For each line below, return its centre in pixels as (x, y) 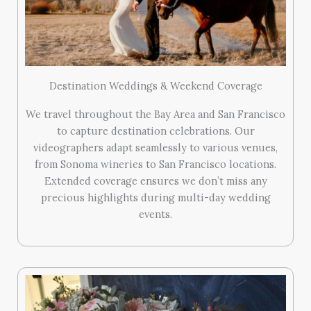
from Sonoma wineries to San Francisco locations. (155, 164)
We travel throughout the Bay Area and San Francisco (155, 114)
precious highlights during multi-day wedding (155, 197)
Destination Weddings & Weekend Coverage (155, 85)
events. (155, 214)
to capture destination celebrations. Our (155, 131)
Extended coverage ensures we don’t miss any (155, 180)
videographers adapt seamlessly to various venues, (155, 147)
